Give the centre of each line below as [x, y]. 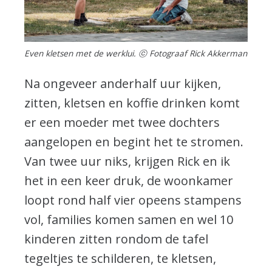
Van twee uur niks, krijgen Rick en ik [127, 161]
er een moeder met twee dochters [122, 122]
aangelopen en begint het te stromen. [134, 141]
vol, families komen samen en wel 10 [129, 219]
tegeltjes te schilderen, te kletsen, [120, 258]
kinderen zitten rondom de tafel [116, 239]
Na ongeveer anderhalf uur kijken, [123, 83]
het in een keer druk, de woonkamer [129, 180]
